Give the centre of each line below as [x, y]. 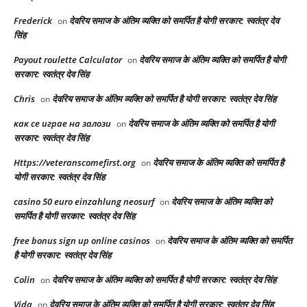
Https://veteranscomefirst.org [75, 163]
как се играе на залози [62, 124]
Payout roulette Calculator [68, 60]
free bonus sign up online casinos [82, 241]
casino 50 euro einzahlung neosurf [84, 202]
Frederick [33, 21]
